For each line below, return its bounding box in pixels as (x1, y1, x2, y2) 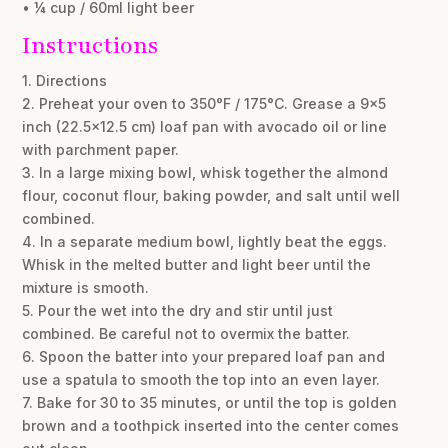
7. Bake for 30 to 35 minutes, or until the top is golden (22, 394, 398, 412)
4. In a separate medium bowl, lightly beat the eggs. (22, 233, 388, 251)
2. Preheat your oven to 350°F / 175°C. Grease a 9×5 (22, 95, 387, 113)
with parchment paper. (22, 141, 180, 159)
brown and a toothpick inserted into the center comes (22, 417, 400, 435)
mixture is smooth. (22, 279, 150, 297)
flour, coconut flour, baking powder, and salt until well (22, 187, 401, 205)
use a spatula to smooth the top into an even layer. (22, 371, 381, 389)
